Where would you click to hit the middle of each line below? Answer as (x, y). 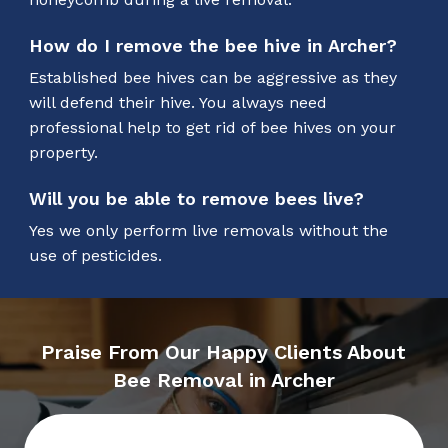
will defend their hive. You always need (177, 102)
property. (63, 152)
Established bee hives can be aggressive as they (212, 77)
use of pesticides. (95, 255)
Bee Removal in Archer (223, 379)
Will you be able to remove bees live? (196, 198)
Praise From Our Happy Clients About (224, 351)
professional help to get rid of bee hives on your (212, 127)
